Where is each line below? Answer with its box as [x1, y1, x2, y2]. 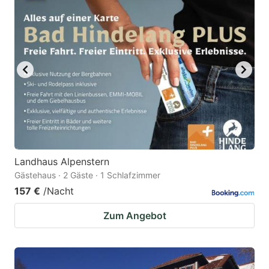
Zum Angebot [103, 209, 166, 222]
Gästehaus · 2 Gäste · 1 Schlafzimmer [14, 169, 160, 180]
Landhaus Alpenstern [14, 155, 109, 168]
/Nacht [43, 184, 74, 197]
